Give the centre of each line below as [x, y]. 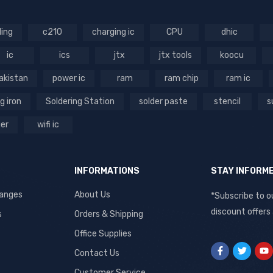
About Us [92, 194]
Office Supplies [103, 233]
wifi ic [48, 124]
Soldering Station [80, 101]
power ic [69, 78]
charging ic [113, 32]
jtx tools [175, 55]
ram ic [238, 78]
